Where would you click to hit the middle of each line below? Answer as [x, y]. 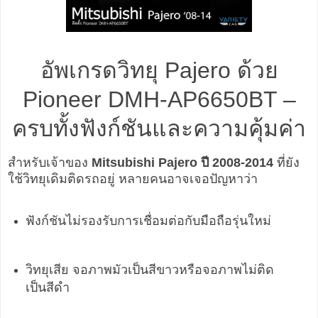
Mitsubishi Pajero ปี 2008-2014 [182, 162]
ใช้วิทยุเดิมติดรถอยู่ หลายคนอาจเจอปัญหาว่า [133, 179]
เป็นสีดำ [47, 287]
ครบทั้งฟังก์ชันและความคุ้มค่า [159, 128]
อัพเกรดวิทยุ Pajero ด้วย [159, 70]
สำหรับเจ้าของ [50, 162]
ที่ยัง [286, 162]
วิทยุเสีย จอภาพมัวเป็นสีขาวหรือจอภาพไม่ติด [149, 269]
